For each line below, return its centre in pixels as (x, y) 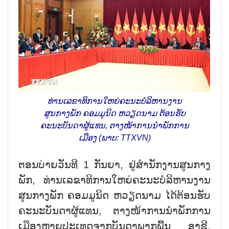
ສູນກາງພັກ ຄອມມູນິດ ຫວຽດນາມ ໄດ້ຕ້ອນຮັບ (114, 196)
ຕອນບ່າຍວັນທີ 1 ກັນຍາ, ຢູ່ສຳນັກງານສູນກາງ (114, 165)
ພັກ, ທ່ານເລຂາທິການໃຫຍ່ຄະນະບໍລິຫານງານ (114, 180)
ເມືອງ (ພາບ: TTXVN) (114, 138)
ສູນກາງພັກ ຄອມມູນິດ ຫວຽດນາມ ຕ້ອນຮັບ (114, 113)
